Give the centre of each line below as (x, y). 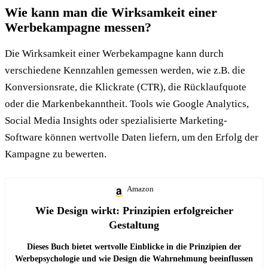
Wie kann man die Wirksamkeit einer (111, 12)
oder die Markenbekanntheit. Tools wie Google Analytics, (127, 104)
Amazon (140, 189)
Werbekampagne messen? (78, 27)
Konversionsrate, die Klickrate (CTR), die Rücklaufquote (126, 87)
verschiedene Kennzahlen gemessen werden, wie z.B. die (125, 71)
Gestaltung (134, 225)
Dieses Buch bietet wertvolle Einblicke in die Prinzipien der (134, 247)
